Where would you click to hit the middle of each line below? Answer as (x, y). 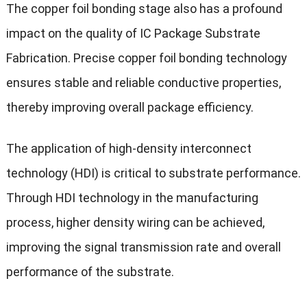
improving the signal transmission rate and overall (143, 247)
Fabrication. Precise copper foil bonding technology (146, 58)
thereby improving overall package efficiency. (130, 107)
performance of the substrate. (90, 271)
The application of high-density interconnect (128, 148)
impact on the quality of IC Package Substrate (133, 33)
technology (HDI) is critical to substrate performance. (153, 173)
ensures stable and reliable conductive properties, (143, 82)
